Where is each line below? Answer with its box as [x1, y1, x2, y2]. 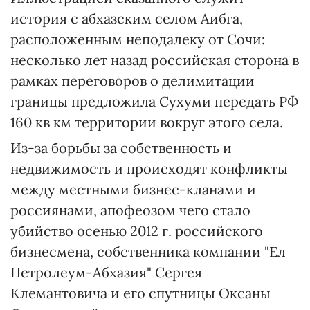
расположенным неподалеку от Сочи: [10, 30, 265, 48]
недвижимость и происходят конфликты [10, 160, 288, 177]
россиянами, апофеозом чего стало [10, 201, 250, 219]
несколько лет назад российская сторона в [10, 51, 299, 69]
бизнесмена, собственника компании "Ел [10, 243, 286, 260]
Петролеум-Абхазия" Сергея [10, 264, 202, 281]
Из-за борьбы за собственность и [10, 139, 232, 156]
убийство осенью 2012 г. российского [10, 222, 263, 239]
